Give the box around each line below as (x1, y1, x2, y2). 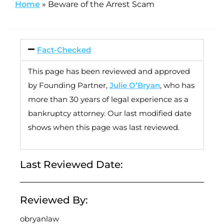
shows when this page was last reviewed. (28, 122, 179, 132)
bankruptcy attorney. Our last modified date (28, 108, 191, 118)
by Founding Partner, (28, 80, 109, 90)
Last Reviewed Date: (20, 158, 123, 171)
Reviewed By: (20, 194, 88, 206)
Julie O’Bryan (109, 80, 160, 90)
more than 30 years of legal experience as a (28, 94, 188, 104)
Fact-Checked (37, 44, 91, 54)
